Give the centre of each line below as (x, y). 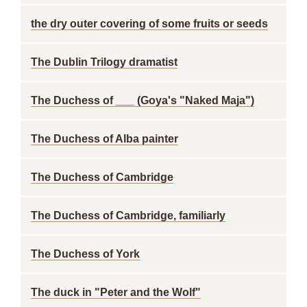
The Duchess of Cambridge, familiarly (128, 216)
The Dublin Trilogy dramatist (104, 62)
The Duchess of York (85, 254)
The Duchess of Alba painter (105, 139)
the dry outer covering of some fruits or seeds (149, 24)
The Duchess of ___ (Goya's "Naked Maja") (143, 100)
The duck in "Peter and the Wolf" (116, 292)
